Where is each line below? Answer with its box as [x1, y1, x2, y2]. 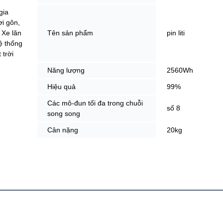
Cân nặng [47, 125, 78, 134]
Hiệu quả [47, 82, 76, 91]
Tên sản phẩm [47, 28, 93, 37]
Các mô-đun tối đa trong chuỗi [47, 99, 143, 107]
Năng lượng [47, 66, 85, 74]
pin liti [167, 28, 185, 37]
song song [47, 109, 80, 117]
